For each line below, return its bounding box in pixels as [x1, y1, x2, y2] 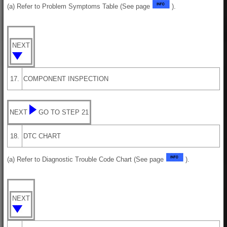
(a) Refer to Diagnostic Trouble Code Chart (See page [7, 155, 166, 163]
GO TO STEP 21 [39, 108, 89, 116]
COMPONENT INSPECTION [23, 74, 108, 83]
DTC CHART [23, 132, 61, 140]
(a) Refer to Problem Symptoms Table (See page [7, 2, 152, 10]
